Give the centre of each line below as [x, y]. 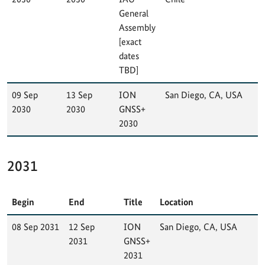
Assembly [137, 27]
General [134, 13]
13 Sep [79, 95]
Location [177, 202]
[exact [130, 41]
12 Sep [82, 227]
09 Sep [25, 95]
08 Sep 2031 [35, 227]
